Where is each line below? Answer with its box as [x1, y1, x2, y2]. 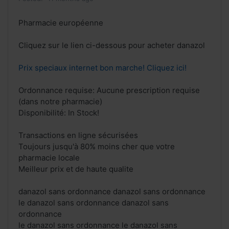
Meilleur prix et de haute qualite [18, 164, 133, 174]
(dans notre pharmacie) [18, 97, 102, 107]
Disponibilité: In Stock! [18, 108, 99, 118]
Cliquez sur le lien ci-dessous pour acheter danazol [18, 40, 205, 51]
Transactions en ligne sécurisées [18, 130, 138, 141]
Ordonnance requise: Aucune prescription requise [18, 85, 200, 96]
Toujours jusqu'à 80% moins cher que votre [18, 142, 175, 152]
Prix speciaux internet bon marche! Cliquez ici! [18, 63, 187, 73]
